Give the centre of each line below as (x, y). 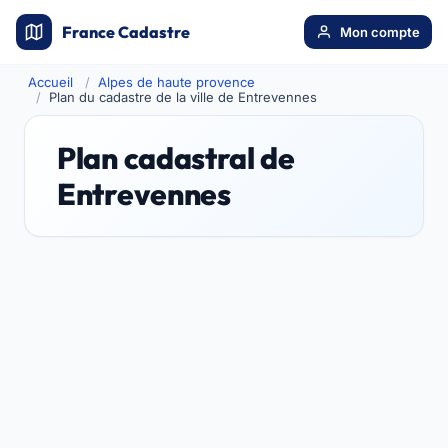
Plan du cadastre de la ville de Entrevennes (183, 97)
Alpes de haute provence (176, 82)
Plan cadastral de (176, 158)
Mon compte (380, 32)
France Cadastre (126, 32)
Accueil (50, 82)
